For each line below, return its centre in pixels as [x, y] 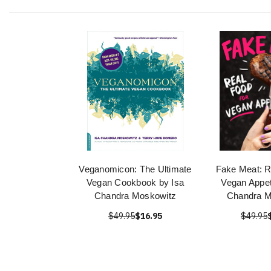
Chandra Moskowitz [135, 196]
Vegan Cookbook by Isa [135, 182]
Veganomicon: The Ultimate [135, 169]
